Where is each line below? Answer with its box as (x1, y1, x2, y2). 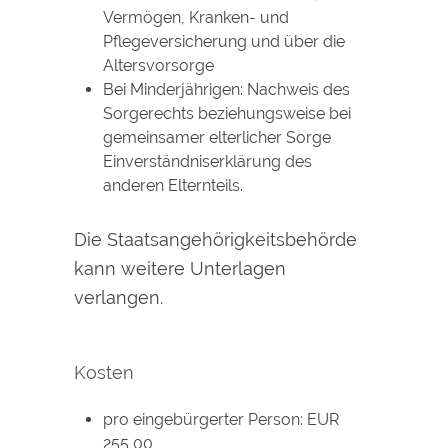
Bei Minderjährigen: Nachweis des (102, 80, 350, 100)
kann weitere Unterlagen (74, 257, 286, 279)
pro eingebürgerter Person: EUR (102, 409, 339, 429)
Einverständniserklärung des (102, 152, 312, 172)
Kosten (74, 361, 134, 383)
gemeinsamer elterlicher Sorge (102, 128, 331, 148)
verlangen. (74, 286, 163, 308)
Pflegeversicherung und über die (102, 32, 345, 52)
